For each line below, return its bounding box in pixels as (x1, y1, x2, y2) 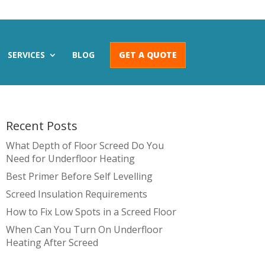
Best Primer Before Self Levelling (6, 170, 153, 183)
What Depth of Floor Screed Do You (6, 139, 164, 152)
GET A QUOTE (118, 49, 177, 60)
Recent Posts (6, 118, 78, 134)
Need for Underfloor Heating (6, 152, 135, 165)
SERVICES (7, 49, 45, 60)
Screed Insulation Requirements (6, 188, 148, 201)
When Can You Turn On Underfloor (6, 223, 163, 236)
